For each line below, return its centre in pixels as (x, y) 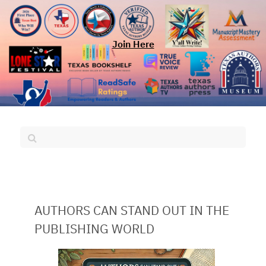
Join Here (133, 45)
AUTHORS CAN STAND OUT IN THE (132, 212)
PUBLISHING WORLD (94, 230)
